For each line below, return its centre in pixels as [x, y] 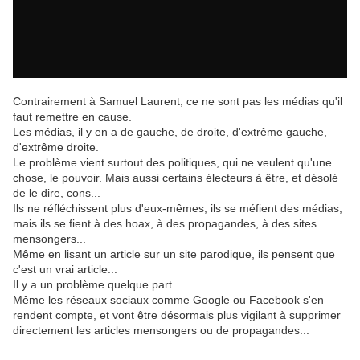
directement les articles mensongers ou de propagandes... [161, 331]
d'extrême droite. [56, 147]
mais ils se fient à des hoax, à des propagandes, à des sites [165, 224]
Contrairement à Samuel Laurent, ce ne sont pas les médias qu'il [178, 102]
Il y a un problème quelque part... [97, 285]
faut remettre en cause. [72, 117]
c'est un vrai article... [65, 270]
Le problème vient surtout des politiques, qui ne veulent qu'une [172, 163]
